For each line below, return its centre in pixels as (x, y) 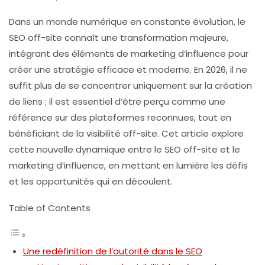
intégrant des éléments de (70, 54)
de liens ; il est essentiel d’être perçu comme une (117, 102)
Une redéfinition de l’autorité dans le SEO (113, 251)
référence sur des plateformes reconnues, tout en (120, 118)
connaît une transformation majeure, (145, 38)
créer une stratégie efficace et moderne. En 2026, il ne (128, 70)
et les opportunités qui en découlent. (91, 182)
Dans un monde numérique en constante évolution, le (127, 22)
